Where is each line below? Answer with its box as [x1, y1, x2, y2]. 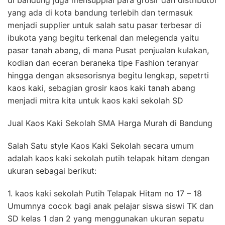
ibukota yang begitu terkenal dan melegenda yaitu [8, 32, 199, 43]
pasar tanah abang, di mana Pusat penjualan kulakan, [8, 45, 209, 55]
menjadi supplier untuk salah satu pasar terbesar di [8, 20, 201, 30]
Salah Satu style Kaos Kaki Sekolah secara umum [8, 140, 194, 151]
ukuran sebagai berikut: [8, 165, 96, 176]
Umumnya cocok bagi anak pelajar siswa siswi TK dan [8, 200, 213, 211]
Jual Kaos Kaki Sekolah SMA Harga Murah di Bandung [8, 118, 212, 128]
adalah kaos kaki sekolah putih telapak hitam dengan [8, 153, 209, 163]
